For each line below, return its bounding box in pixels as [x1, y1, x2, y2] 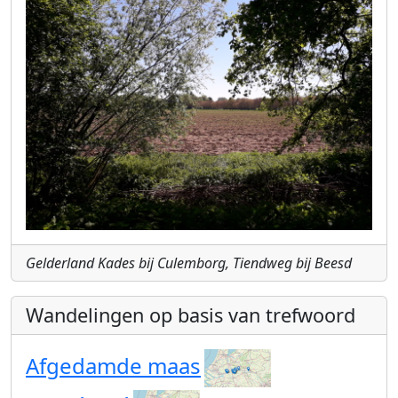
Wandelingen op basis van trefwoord [26, 301, 355, 328]
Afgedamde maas [26, 350, 201, 380]
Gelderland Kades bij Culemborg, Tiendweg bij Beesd [26, 252, 352, 273]
